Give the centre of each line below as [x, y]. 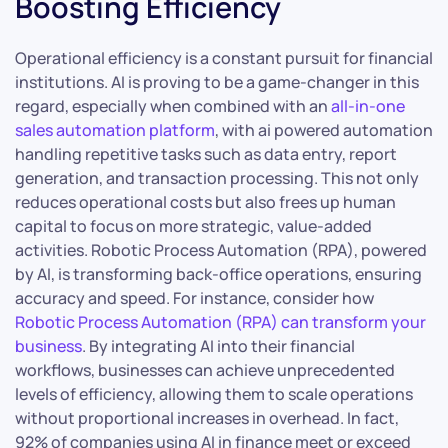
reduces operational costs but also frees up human [205, 201]
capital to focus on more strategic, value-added [193, 225]
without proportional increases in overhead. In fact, [207, 417]
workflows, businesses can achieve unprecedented [205, 369]
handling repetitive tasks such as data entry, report [206, 153]
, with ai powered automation [324, 129]
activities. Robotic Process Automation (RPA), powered [221, 249]
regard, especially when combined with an [173, 105]
